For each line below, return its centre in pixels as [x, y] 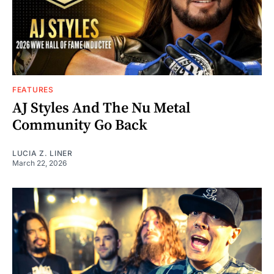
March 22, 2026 [39, 163]
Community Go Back [80, 125]
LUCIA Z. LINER [43, 153]
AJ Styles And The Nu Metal [101, 108]
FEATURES [33, 89]
